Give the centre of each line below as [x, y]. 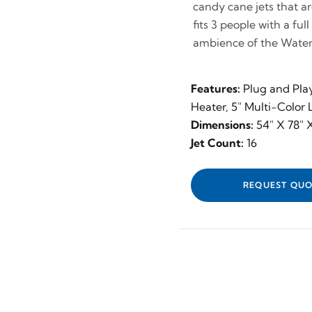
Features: [216, 88]
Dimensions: [222, 125]
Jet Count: [217, 143]
